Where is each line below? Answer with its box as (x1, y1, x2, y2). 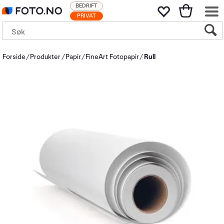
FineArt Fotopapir (85, 52, 139, 61)
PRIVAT (77, 12, 96, 19)
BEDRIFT (75, 2, 97, 9)
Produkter (30, 52, 61, 61)
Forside (2, 52, 25, 61)
